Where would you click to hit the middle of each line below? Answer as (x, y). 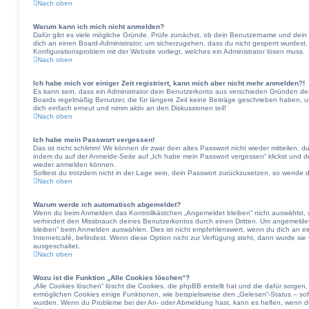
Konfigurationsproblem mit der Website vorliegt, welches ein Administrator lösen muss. (169, 51)
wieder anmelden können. (74, 165)
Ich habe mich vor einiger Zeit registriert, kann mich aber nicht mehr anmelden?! (169, 83)
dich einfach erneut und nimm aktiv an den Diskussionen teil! (130, 108)
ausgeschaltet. (57, 246)
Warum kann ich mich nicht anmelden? (99, 27)
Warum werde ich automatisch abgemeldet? (107, 205)
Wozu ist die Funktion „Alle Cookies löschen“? (111, 278)
